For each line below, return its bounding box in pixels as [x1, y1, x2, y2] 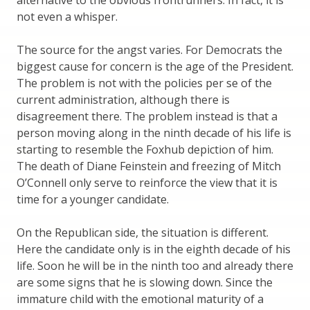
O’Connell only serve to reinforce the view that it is [17, 174, 277, 190]
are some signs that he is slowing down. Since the [17, 274, 273, 290]
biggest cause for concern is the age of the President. [17, 58, 293, 74]
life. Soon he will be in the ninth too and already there [17, 257, 293, 273]
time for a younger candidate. [17, 191, 169, 207]
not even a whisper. [17, 8, 118, 24]
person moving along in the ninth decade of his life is [17, 125, 291, 140]
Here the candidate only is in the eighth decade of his [17, 241, 291, 257]
